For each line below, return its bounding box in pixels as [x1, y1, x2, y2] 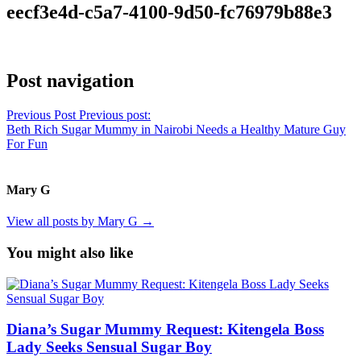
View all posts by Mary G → [6, 214, 154, 229]
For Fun [6, 136, 48, 151]
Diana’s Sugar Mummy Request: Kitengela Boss [6, 321, 324, 338]
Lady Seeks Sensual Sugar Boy [6, 338, 212, 356]
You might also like [6, 243, 133, 261]
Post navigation [6, 69, 134, 91]
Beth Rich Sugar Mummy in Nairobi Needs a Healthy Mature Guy [6, 122, 346, 136]
